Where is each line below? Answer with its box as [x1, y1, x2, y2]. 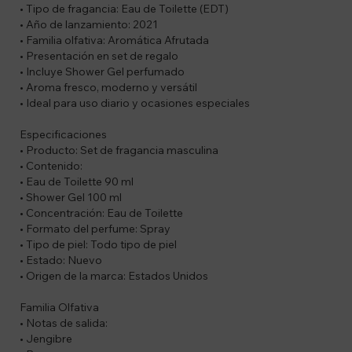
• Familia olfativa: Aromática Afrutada [20, 33, 209, 48]
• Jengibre [20, 332, 72, 346]
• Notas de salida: [20, 316, 108, 331]
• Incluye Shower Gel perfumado [20, 64, 185, 79]
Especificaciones [20, 127, 107, 142]
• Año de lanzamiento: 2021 [20, 17, 158, 32]
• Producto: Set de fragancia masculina [20, 143, 218, 158]
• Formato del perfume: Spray [20, 222, 170, 236]
